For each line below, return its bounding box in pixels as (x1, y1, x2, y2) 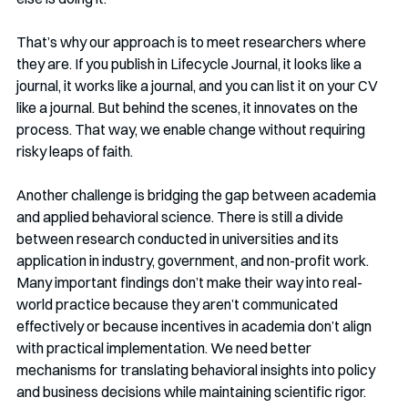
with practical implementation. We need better (16, 338, 314, 357)
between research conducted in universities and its (16, 229, 342, 248)
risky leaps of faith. (16, 141, 133, 160)
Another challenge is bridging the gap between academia (16, 185, 379, 204)
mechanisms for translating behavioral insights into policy (16, 360, 378, 379)
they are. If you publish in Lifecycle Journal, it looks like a (16, 54, 364, 73)
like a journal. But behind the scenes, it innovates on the (16, 97, 361, 117)
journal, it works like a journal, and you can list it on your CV (16, 76, 381, 95)
